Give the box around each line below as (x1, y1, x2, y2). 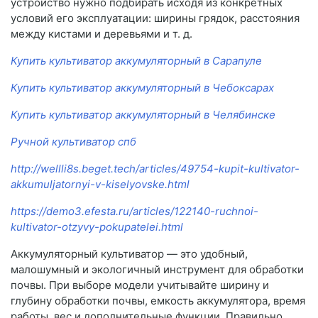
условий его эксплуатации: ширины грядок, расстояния (11, 11, 300, 26)
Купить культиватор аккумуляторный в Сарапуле (11, 54, 262, 68)
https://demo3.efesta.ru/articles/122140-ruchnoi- (11, 204, 258, 219)
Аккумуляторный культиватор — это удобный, (11, 247, 248, 261)
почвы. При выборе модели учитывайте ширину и (11, 278, 269, 292)
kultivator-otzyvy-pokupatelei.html (11, 220, 183, 234)
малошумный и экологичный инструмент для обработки (11, 263, 304, 277)
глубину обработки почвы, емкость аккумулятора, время (11, 294, 305, 308)
